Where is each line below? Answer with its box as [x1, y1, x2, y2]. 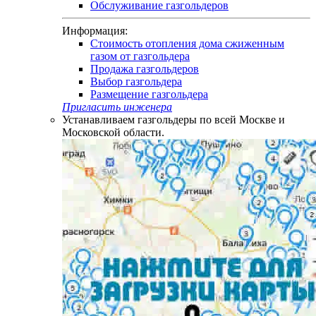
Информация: [62, 25, 128, 37]
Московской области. [62, 126, 164, 138]
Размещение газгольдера [90, 88, 208, 100]
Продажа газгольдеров [90, 63, 199, 75]
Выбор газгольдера [90, 75, 182, 87]
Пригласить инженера [62, 101, 172, 113]
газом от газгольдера [90, 50, 190, 62]
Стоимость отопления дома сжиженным [90, 37, 284, 49]
